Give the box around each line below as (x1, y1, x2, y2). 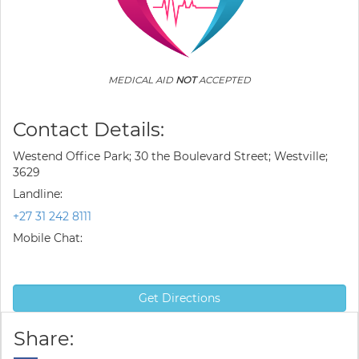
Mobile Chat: (13, 231, 83, 245)
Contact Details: (13, 118, 164, 141)
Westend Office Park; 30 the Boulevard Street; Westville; (13, 149, 328, 163)
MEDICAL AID (108, 75, 175, 86)
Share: (14, 327, 74, 350)
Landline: (13, 187, 63, 201)
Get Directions (139, 291, 220, 305)
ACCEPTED (196, 75, 251, 86)
